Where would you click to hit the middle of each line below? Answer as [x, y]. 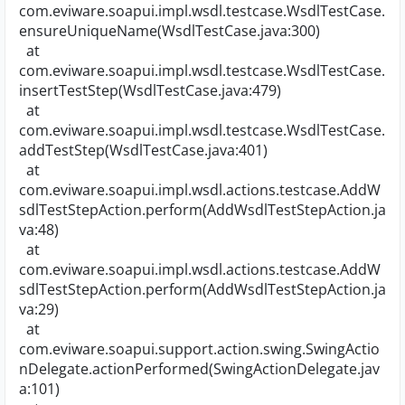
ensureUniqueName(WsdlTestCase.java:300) [170, 31]
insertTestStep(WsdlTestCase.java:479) [150, 90]
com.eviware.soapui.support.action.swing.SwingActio [199, 349]
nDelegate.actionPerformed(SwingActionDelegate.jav [199, 369]
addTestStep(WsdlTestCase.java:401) [143, 150]
